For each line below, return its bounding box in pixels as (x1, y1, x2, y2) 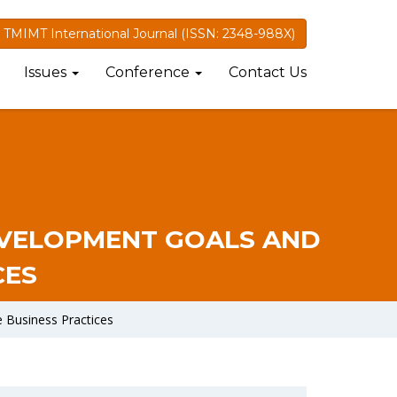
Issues (24, 64, 70, 81)
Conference (105, 64, 193, 81)
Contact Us (229, 64, 307, 81)
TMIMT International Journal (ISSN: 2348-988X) (4, 26, 295, 42)
